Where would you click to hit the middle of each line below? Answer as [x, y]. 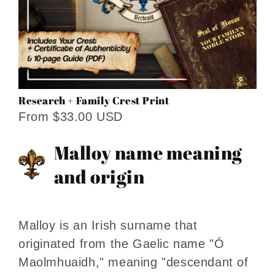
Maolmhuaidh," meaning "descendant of [134, 262]
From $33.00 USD [71, 116]
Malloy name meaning [148, 153]
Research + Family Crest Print [94, 100]
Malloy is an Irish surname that [108, 226]
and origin [99, 177]
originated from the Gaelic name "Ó [122, 244]
